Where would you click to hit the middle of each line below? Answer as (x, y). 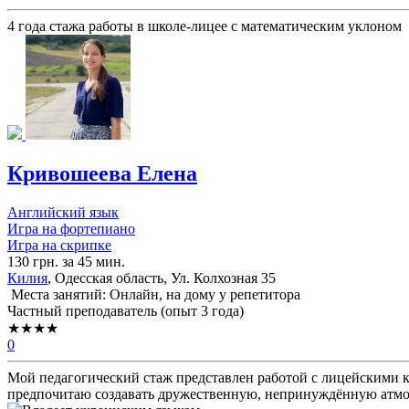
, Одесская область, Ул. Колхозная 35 (162, 278)
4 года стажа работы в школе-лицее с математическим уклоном (204, 26)
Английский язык (63, 212)
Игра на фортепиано (71, 228)
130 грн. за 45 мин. (66, 261)
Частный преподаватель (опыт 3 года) (126, 310)
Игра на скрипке (59, 245)
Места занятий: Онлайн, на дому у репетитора (154, 294)
